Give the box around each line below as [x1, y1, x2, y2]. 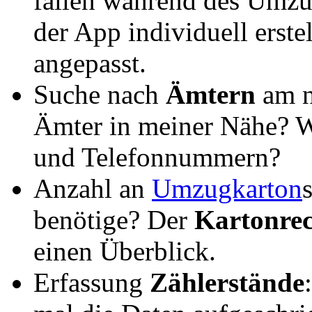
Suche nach [33, 79, 166, 110]
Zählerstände [150, 267, 304, 298]
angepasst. [33, 48, 146, 79]
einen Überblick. [33, 236, 216, 267]
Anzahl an [33, 173, 152, 204]
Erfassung [33, 267, 150, 298]
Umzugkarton [152, 173, 302, 204]
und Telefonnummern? [33, 142, 281, 173]
